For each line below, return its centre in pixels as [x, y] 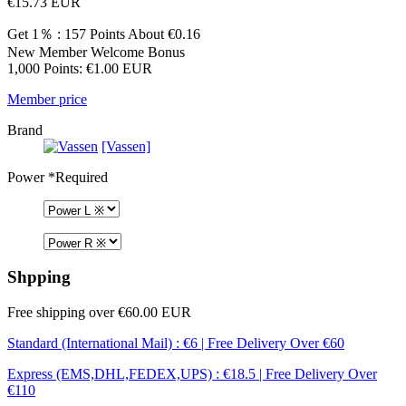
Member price [47, 99]
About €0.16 [163, 34]
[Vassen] [126, 146]
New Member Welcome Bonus [96, 52]
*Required [76, 177]
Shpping [39, 277]
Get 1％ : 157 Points [66, 34]
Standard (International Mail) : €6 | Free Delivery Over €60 [176, 343]
